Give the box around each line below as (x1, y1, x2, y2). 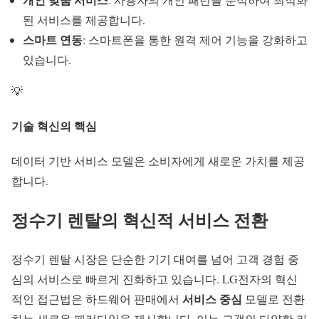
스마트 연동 (23, 31, 83, 48)
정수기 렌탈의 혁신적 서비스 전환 (11, 206, 268, 232)
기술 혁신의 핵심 (11, 117, 97, 134)
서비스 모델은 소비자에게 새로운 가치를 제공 (71, 153, 305, 169)
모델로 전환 (242, 291, 305, 306)
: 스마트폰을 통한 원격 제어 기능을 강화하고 (83, 31, 308, 47)
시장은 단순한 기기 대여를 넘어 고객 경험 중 (71, 251, 299, 266)
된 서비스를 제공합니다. (23, 11, 145, 27)
